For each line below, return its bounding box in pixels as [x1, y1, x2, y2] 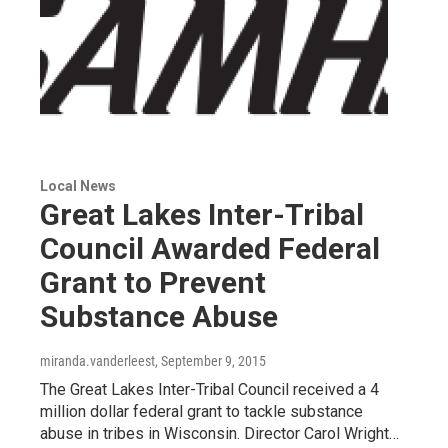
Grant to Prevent [40, 264, 266, 300]
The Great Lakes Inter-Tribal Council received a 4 [40, 379, 379, 399]
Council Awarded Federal [40, 230, 380, 266]
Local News [40, 177, 116, 194]
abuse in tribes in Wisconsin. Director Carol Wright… [40, 423, 399, 443]
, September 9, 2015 [155, 352, 266, 369]
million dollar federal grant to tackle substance [40, 401, 363, 421]
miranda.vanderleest [40, 352, 155, 369]
